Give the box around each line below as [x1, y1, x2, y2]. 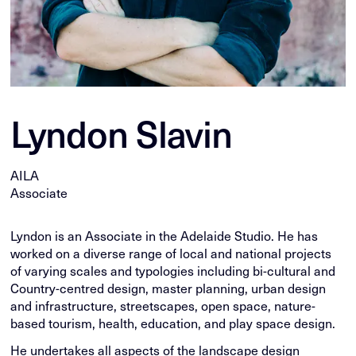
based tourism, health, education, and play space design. [10, 313, 336, 333]
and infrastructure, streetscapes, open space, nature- [10, 296, 316, 315]
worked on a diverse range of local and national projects [10, 243, 332, 263]
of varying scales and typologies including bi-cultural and [10, 261, 336, 281]
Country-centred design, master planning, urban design [10, 278, 327, 298]
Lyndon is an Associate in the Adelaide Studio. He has [10, 226, 319, 246]
